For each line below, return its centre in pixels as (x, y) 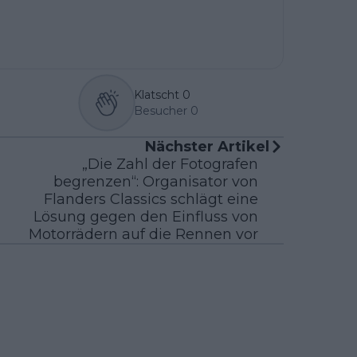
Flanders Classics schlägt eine (151, 199)
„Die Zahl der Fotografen (170, 164)
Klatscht (156, 94)
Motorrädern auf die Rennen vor (143, 234)
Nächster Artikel (207, 146)
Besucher (160, 110)
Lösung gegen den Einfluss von (146, 216)
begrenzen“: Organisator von (156, 181)
